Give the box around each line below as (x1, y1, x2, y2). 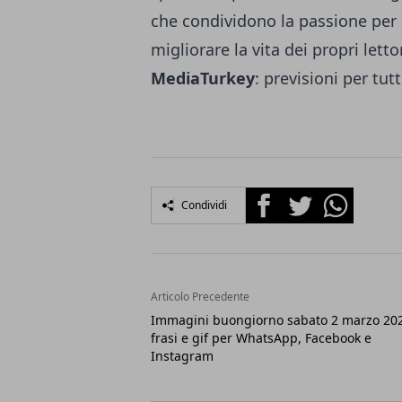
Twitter (281, 187, 329, 207)
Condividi (181, 197, 227, 213)
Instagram (151, 346, 214, 364)
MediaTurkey (151, 66, 255, 89)
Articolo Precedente (151, 288, 249, 304)
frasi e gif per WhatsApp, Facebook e (151, 328, 371, 346)
